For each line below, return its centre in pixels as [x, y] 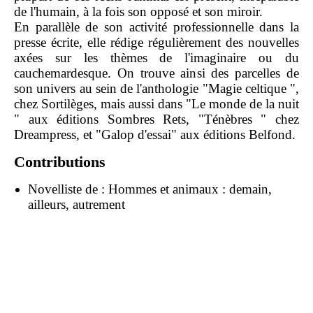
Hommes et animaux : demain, [190, 189]
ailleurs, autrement [77, 205]
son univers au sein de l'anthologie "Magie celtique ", [156, 89]
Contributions [60, 162]
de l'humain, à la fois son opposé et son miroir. [138, 12]
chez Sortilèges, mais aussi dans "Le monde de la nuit [156, 104]
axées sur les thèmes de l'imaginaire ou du [156, 58]
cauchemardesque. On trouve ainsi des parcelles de [156, 73]
